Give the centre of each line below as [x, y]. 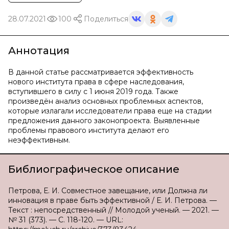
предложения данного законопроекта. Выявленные [104, 121]
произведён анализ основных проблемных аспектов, [106, 101]
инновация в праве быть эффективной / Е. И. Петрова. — [112, 200]
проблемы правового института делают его [89, 130]
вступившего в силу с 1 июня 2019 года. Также [93, 91]
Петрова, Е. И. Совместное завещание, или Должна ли [108, 191]
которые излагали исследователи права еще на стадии [110, 111]
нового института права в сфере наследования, [96, 82]
